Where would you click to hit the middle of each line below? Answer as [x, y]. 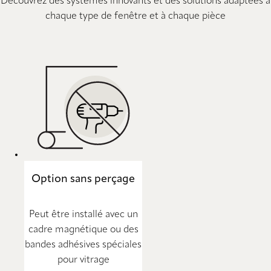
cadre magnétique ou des [83, 230]
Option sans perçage [83, 179]
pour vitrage [83, 260]
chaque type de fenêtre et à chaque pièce [135, 16]
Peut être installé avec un [83, 214]
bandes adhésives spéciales [83, 245]
